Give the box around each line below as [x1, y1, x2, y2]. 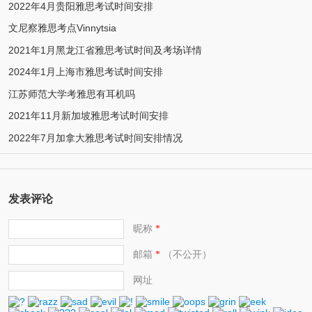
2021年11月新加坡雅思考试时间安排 [8, 110, 169, 122]
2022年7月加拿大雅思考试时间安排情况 [8, 132, 182, 143]
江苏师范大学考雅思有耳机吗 [8, 88, 135, 100]
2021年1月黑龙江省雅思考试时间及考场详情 [8, 44, 202, 56]
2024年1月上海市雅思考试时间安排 [8, 66, 163, 78]
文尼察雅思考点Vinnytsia [8, 22, 116, 34]
